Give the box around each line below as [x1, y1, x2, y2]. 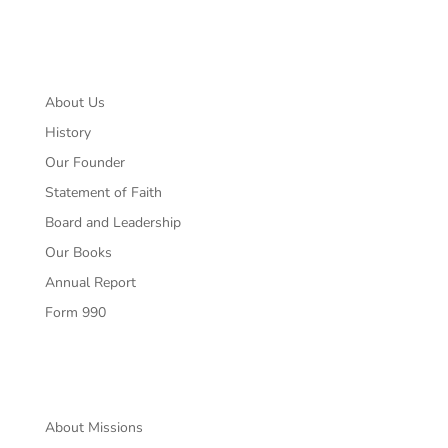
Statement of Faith [44, 182, 162, 202]
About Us [44, 92, 105, 112]
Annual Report [44, 272, 136, 292]
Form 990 [44, 302, 106, 322]
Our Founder [44, 152, 125, 172]
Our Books [44, 242, 112, 262]
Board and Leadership [44, 212, 181, 232]
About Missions [44, 417, 143, 437]
